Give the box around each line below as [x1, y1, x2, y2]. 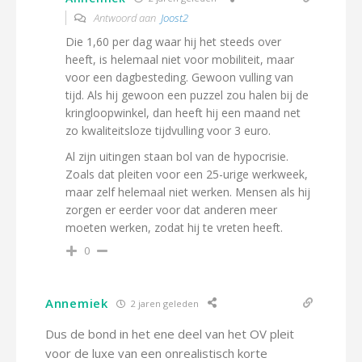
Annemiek [45, 295, 108, 311]
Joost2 [161, 11, 188, 25]
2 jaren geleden [128, 297, 199, 309]
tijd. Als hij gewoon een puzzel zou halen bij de [65, 87, 309, 103]
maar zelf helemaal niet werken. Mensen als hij [65, 184, 310, 200]
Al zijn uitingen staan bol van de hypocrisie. [65, 149, 288, 164]
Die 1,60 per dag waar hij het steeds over [65, 34, 281, 49]
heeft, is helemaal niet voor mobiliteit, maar [65, 52, 294, 67]
